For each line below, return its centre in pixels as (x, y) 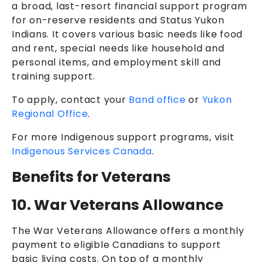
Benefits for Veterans (91, 177)
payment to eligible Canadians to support (116, 244)
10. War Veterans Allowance (118, 205)
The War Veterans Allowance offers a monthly (128, 230)
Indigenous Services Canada (82, 151)
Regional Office (50, 113)
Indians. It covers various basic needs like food (127, 34)
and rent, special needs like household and (118, 48)
